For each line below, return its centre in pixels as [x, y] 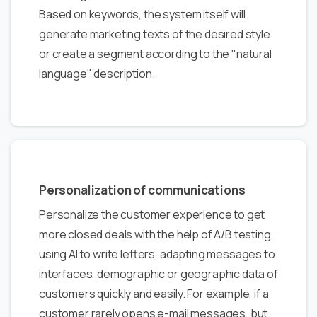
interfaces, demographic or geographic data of [158, 273]
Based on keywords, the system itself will [142, 14]
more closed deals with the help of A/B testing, [156, 234]
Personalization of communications [142, 190]
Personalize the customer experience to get [152, 214]
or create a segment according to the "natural [155, 53]
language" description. [97, 73]
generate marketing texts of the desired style [155, 34]
